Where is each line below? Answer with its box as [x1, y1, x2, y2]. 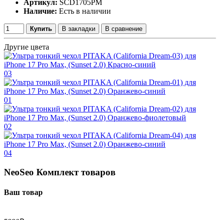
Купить [30, 25, 52, 32]
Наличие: [24, 7, 57, 15]
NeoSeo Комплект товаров [4, 166, 115, 177]
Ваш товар [4, 188, 43, 196]
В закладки [62, 25, 95, 32]
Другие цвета [4, 43, 49, 51]
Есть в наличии [59, 7, 111, 15]
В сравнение [105, 25, 142, 32]
